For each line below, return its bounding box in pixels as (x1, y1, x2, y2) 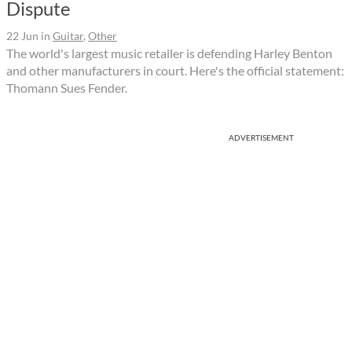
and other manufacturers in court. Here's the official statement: (6, 62, 344, 78)
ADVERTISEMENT (229, 132, 294, 142)
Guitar (53, 28, 83, 42)
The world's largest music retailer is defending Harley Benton (6, 45, 332, 60)
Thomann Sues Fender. (6, 79, 127, 95)
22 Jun (6, 28, 38, 42)
